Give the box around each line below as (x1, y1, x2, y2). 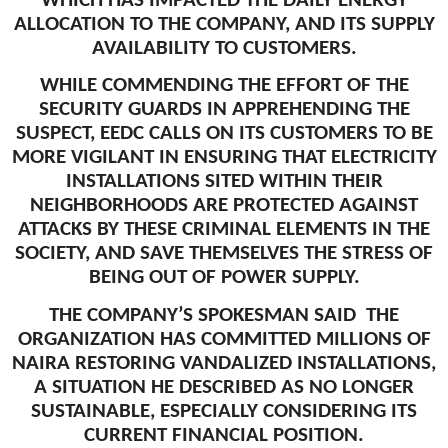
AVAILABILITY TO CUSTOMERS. (91, 38, 357, 60)
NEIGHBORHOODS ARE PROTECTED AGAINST (30, 195, 418, 217)
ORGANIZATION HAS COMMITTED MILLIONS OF (17, 328, 431, 350)
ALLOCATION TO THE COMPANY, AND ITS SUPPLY (13, 14, 435, 36)
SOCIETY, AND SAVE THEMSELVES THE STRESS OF (15, 243, 433, 265)
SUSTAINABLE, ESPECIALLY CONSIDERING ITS (31, 400, 417, 422)
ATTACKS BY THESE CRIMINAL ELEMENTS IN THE (18, 219, 430, 241)
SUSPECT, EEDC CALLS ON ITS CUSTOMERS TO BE (15, 123, 433, 145)
